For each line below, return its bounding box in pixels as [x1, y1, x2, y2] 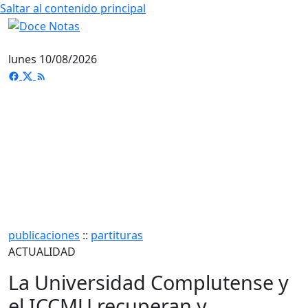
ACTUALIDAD [8, 243, 76, 259]
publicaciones [8, 227, 80, 243]
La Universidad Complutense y [8, 268, 289, 296]
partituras [91, 227, 143, 243]
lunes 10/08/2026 [8, 51, 97, 67]
